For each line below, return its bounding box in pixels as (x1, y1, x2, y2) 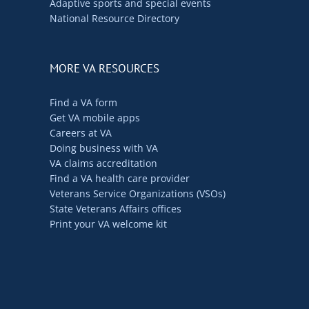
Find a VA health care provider (50, 171, 190, 185)
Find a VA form (50, 95, 117, 109)
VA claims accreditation (50, 156, 157, 170)
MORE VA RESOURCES (50, 60, 159, 76)
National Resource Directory (50, 11, 179, 25)
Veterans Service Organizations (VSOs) (50, 186, 226, 200)
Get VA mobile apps (50, 110, 140, 124)
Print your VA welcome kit (50, 217, 167, 230)
